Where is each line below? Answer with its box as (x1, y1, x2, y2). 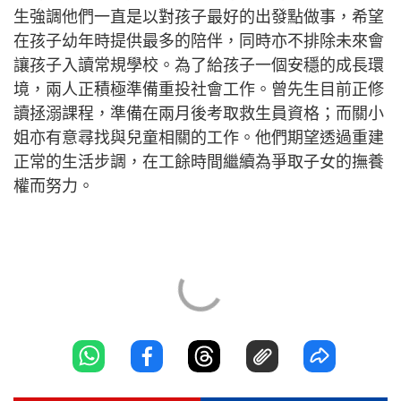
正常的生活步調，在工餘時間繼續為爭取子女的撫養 (13, 153, 384, 172)
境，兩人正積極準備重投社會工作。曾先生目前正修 (13, 81, 384, 99)
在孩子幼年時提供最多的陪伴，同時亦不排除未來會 (13, 32, 384, 51)
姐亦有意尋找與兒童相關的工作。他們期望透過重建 (13, 129, 384, 148)
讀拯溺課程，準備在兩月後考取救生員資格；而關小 (13, 105, 384, 124)
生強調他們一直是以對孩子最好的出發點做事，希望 (13, 8, 384, 27)
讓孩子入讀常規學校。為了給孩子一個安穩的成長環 (13, 56, 384, 75)
